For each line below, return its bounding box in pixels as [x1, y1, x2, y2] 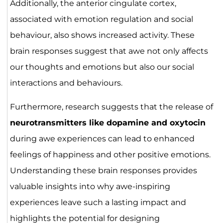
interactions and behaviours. [9, 78, 122, 88]
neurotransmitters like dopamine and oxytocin [9, 117, 206, 127]
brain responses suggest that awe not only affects [9, 46, 208, 56]
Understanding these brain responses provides [9, 165, 197, 175]
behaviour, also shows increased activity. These [9, 30, 195, 40]
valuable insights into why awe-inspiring [9, 181, 170, 191]
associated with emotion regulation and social [9, 14, 193, 24]
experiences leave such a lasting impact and [9, 197, 186, 207]
